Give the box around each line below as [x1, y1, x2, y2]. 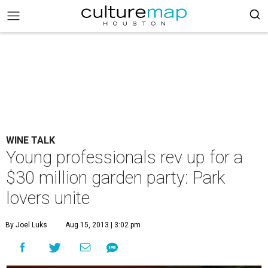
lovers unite [6, 188, 90, 208]
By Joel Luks [5, 221, 47, 229]
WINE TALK [6, 135, 55, 146]
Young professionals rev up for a [6, 147, 243, 167]
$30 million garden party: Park [6, 167, 225, 188]
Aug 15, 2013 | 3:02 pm [65, 221, 141, 229]
